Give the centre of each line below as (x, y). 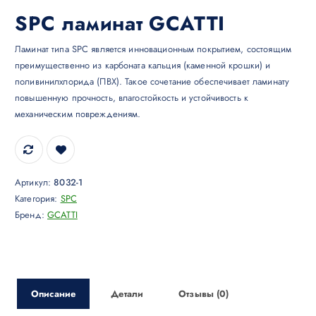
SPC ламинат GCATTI (120, 24)
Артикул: (35, 183)
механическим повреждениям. (78, 114)
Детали (127, 294)
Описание (54, 294)
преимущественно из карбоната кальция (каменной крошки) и (143, 65)
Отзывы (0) (204, 294)
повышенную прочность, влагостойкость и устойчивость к (132, 97)
